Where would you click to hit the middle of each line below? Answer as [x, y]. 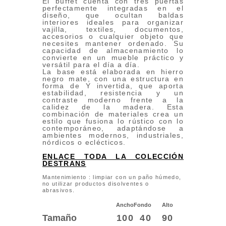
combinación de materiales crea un [113, 114]
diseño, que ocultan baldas [113, 15]
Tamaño [60, 218]
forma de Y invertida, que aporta [113, 86]
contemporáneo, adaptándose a [113, 128]
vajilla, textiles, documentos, [113, 30]
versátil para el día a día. [91, 65]
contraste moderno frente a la [113, 100]
